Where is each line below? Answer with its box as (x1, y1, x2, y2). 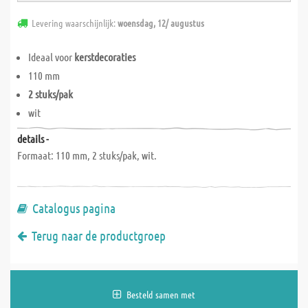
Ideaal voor (28, 50, 74, 63)
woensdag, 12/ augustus (118, 16, 204, 29)
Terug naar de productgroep (32, 228, 166, 243)
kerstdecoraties (74, 50, 135, 63)
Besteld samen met (126, 288, 195, 300)
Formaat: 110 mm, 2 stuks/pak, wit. (17, 148, 157, 162)
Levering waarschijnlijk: (32, 16, 118, 29)
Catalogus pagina (32, 200, 115, 216)
